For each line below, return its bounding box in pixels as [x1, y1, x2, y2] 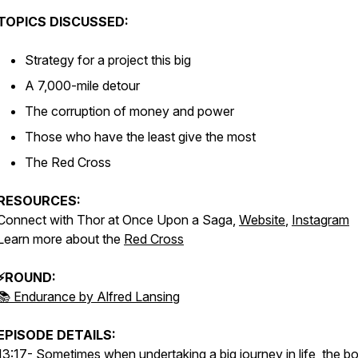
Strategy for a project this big [25, 52, 191, 68]
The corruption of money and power [25, 103, 234, 119]
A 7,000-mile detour [25, 78, 140, 93]
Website [239, 212, 285, 228]
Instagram [292, 212, 349, 228]
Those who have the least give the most [25, 129, 256, 145]
